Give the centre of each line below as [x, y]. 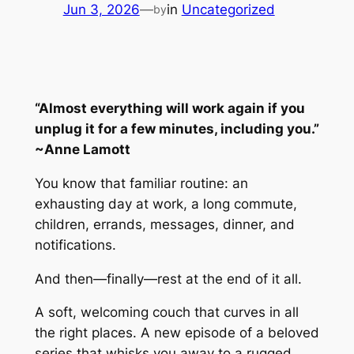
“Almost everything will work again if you [169, 109]
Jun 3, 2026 [101, 10]
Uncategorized [228, 10]
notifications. [75, 245]
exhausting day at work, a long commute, [166, 203]
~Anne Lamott [82, 150]
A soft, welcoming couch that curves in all [166, 313]
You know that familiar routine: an [141, 183]
